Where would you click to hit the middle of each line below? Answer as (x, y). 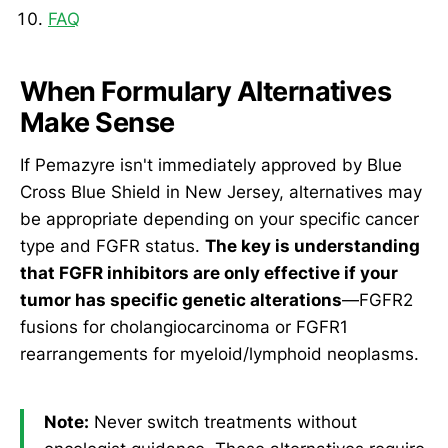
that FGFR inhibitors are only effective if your (209, 272)
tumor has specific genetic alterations (181, 299)
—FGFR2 (377, 299)
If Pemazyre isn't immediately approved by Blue (211, 164)
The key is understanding (312, 245)
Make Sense (97, 123)
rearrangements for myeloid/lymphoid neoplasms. (219, 353)
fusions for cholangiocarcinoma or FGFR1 (184, 326)
